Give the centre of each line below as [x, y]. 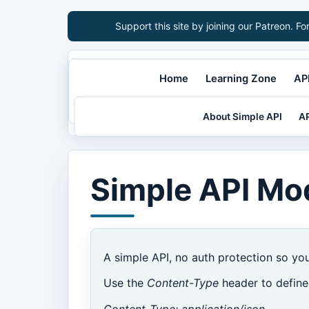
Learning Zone [241, 79]
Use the [126, 283]
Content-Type [183, 283]
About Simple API [243, 117]
